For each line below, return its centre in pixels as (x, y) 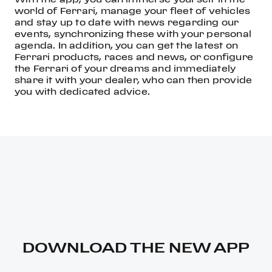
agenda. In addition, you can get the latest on (126, 45)
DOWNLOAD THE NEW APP (136, 247)
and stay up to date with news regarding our (127, 22)
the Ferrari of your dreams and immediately (125, 68)
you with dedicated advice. (83, 91)
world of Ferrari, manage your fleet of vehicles (133, 11)
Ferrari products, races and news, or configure (134, 57)
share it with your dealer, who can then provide (134, 80)
